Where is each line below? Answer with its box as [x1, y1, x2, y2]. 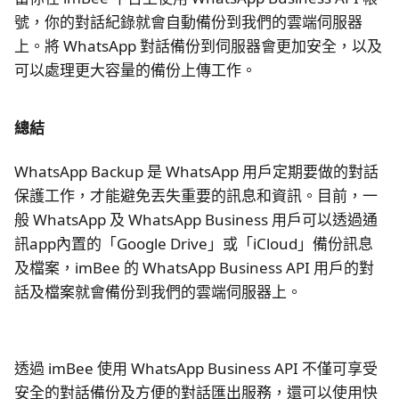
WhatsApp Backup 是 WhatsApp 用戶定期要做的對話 [14, 160, 379, 182]
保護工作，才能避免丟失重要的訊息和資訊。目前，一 [14, 184, 378, 206]
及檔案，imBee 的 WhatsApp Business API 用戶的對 [14, 256, 374, 278]
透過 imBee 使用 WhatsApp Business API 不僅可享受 [14, 357, 378, 379]
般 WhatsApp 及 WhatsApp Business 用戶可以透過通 [14, 208, 378, 230]
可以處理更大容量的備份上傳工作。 [14, 59, 256, 80]
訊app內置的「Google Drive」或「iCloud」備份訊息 [14, 232, 373, 254]
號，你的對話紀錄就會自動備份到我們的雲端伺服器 [14, 11, 362, 32]
